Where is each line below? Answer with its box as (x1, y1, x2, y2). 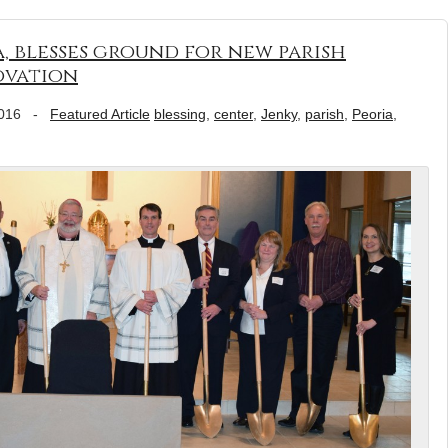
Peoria (352, 105, 393, 122)
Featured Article (50, 105, 150, 122)
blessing (154, 105, 206, 122)
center (214, 105, 253, 122)
